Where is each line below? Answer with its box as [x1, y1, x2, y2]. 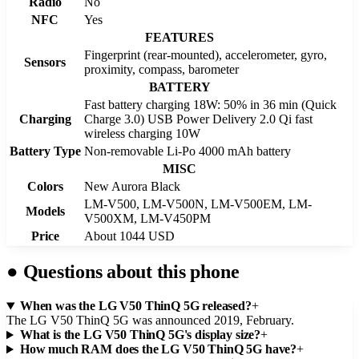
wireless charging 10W [84, 126, 200, 140]
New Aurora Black [84, 179, 180, 193]
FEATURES [145, 30, 214, 44]
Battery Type [9, 143, 81, 158]
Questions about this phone [18, 261, 240, 283]
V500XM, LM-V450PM [84, 211, 211, 225]
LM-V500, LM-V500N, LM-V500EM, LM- [84, 196, 312, 211]
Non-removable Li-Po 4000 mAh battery [84, 143, 291, 158]
